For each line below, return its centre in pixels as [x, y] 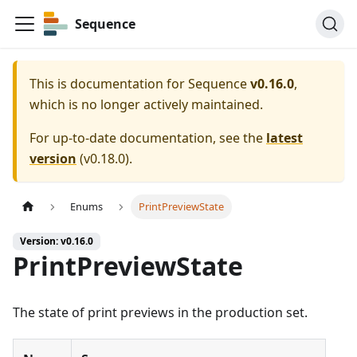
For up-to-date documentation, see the [148, 138]
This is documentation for [109, 84]
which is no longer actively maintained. [146, 104]
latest [284, 138]
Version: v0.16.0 [57, 241]
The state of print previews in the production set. [160, 313]
